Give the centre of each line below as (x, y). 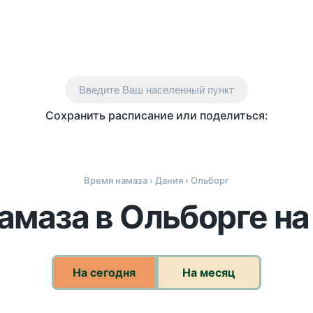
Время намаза (116, 180)
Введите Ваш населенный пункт (156, 90)
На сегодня (104, 272)
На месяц (209, 272)
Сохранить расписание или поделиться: (156, 115)
